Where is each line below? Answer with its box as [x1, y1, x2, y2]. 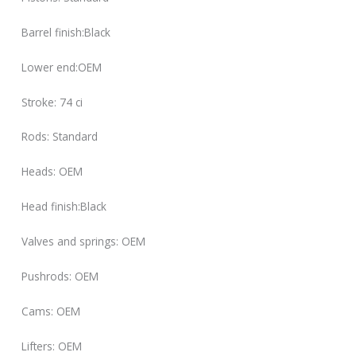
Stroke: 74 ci [21, 94, 83, 110]
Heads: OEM [21, 164, 83, 180]
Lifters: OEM [21, 338, 83, 354]
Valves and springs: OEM [21, 234, 146, 250]
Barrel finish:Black [21, 24, 111, 40]
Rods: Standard [21, 129, 99, 145]
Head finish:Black [21, 199, 107, 215]
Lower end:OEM [21, 59, 103, 75]
